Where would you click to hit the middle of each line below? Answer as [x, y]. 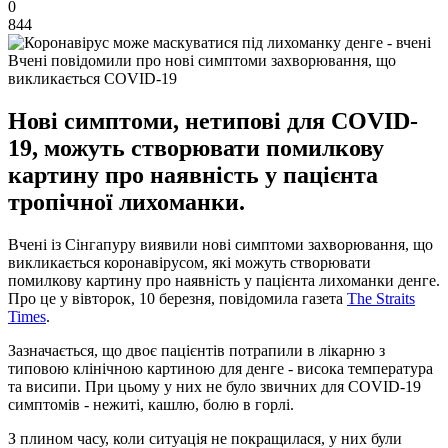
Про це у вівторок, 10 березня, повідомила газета [177, 298]
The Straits [381, 298]
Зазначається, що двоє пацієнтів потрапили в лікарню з [196, 350]
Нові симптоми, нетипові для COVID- [213, 120]
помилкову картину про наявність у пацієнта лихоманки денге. [224, 280]
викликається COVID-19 [92, 78]
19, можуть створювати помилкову [196, 147]
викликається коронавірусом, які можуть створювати [189, 262]
